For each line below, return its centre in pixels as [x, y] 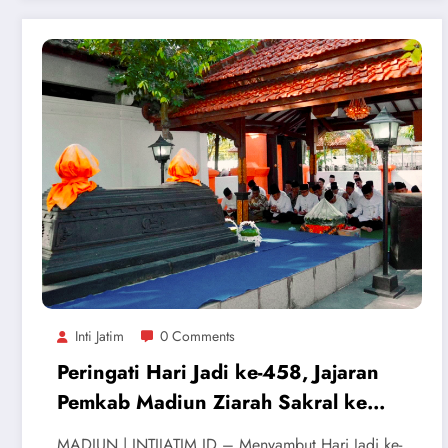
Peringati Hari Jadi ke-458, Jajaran [218, 373]
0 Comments [197, 336]
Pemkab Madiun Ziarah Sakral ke [212, 403]
